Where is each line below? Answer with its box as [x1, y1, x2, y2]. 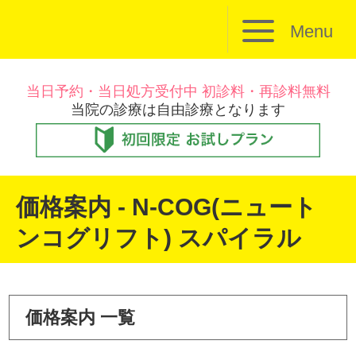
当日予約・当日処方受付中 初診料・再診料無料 [25, 83, 331, 99]
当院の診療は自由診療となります [71, 102, 285, 118]
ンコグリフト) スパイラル [16, 225, 301, 251]
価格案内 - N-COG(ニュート [16, 194, 317, 220]
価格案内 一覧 [25, 308, 136, 327]
